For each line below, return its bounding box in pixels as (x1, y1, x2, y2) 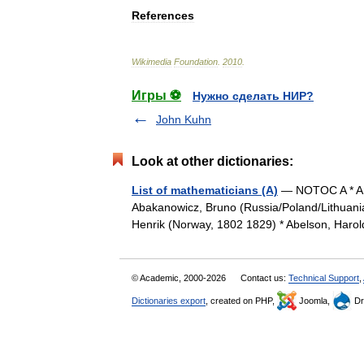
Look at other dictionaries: (132, 154, 293, 168)
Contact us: (240, 273, 288, 283)
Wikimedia (132, 57, 171, 67)
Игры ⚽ (132, 89, 181, 102)
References (132, 9, 194, 22)
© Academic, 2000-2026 (132, 273, 228, 283)
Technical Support (288, 273, 359, 283)
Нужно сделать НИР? (193, 89, 314, 102)
